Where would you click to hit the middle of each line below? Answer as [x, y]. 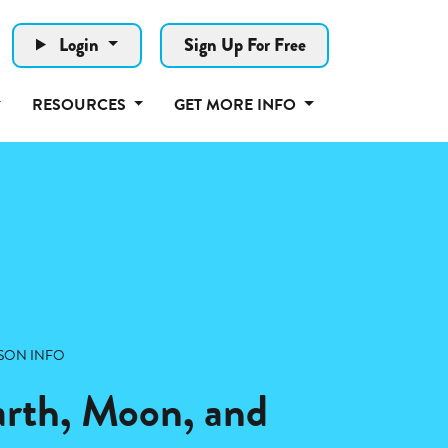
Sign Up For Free [244, 44]
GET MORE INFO [236, 104]
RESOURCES [80, 104]
